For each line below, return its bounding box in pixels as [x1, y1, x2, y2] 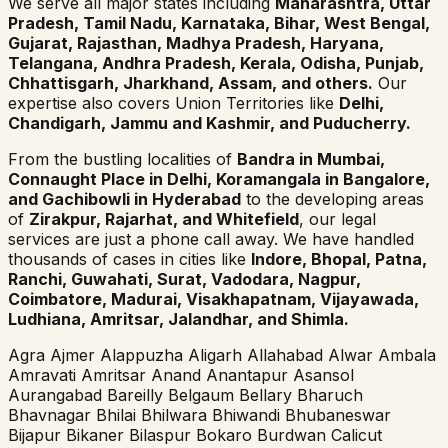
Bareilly [107, 385, 163, 406]
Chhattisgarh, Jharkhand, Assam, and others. [8, 73, 373, 94]
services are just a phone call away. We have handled [8, 229, 414, 250]
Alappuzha [100, 345, 183, 366]
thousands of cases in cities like [8, 249, 251, 270]
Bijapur [8, 425, 61, 446]
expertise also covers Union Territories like [8, 93, 339, 114]
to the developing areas [241, 189, 424, 210]
